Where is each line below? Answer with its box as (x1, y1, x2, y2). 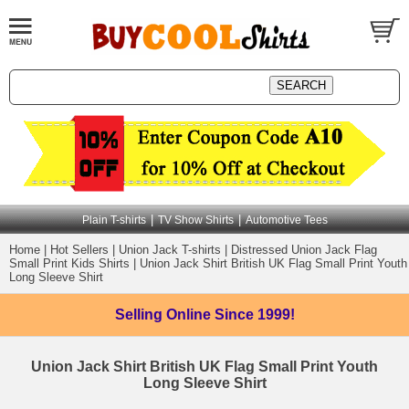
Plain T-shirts (81, 214, 146, 226)
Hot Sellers (50, 243, 109, 257)
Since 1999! (214, 307, 295, 322)
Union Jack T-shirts (119, 243, 221, 257)
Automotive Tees (245, 214, 328, 226)
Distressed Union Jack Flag (231, 243, 377, 257)
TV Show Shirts (157, 214, 234, 226)
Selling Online (114, 307, 215, 322)
